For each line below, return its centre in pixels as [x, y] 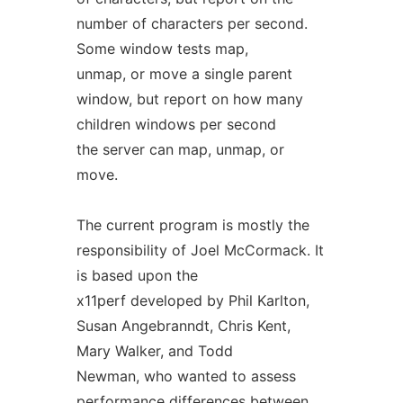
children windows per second [176, 124]
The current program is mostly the [193, 225]
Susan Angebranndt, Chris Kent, [183, 326]
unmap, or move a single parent [184, 74]
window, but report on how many [189, 99]
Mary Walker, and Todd [154, 351]
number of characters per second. [192, 23]
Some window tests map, [162, 49]
